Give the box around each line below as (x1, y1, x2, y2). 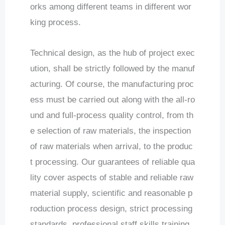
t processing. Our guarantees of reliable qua (30, 157, 195, 167)
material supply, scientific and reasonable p (30, 188, 192, 198)
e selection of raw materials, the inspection (30, 126, 191, 136)
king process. (30, 17, 81, 27)
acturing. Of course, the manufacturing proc (30, 79, 194, 89)
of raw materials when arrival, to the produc (30, 141, 193, 151)
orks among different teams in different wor (30, 2, 191, 12)
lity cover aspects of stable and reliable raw (30, 172, 193, 182)
